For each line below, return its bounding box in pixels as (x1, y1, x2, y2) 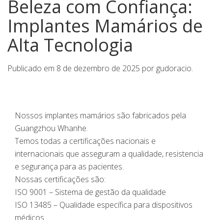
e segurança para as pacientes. (15, 161, 124, 172)
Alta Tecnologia (7, 33, 133, 57)
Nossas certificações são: (15, 173, 106, 185)
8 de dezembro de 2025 (56, 62, 140, 74)
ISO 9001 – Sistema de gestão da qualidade (15, 186, 166, 197)
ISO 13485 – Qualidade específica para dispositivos (15, 199, 192, 210)
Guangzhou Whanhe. (15, 122, 88, 134)
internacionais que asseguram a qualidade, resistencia (15, 148, 203, 159)
